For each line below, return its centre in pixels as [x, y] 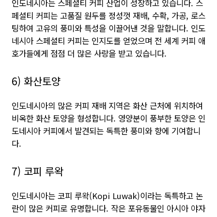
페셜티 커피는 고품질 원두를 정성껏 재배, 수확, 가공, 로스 [108, 15]
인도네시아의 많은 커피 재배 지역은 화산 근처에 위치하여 [107, 106]
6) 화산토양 [36, 81]
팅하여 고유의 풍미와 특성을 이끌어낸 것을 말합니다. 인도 [108, 28]
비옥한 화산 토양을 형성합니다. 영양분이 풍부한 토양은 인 [108, 118]
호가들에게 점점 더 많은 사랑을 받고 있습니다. [89, 53]
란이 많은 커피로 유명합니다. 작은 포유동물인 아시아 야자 [108, 208]
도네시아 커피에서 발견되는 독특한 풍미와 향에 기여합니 [106, 131]
